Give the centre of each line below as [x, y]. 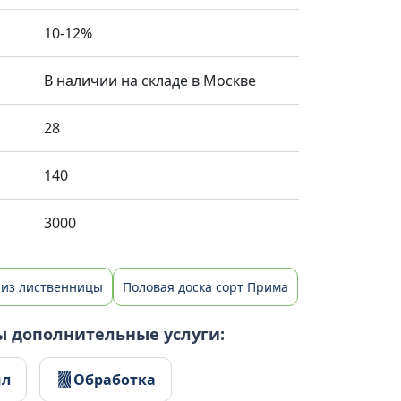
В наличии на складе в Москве [150, 81]
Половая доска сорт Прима [205, 287]
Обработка [115, 379]
